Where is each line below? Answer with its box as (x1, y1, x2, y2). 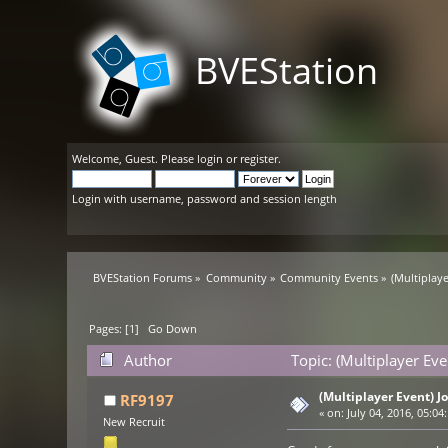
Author (123, 350, 172, 371)
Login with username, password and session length (72, 191, 338, 206)
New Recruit (103, 415, 166, 430)
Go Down (148, 321, 198, 337)
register (240, 151, 279, 166)
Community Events (280, 270, 379, 285)
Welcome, (72, 151, 126, 166)
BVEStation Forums (93, 270, 193, 285)
